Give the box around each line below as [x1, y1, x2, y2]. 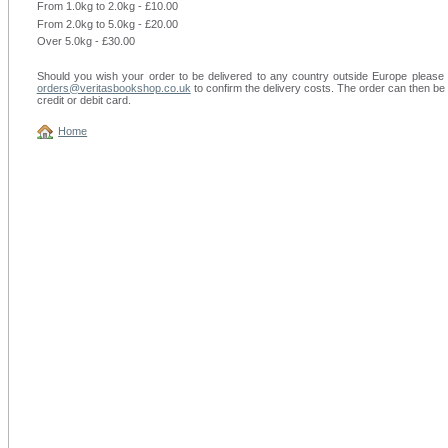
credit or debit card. [36, 94, 131, 106]
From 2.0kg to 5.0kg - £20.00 [36, 17, 178, 30]
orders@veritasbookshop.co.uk [36, 82, 191, 94]
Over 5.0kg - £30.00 [36, 35, 135, 47]
